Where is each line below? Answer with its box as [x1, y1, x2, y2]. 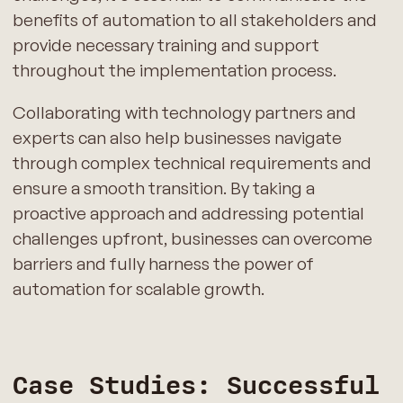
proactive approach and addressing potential [12, 202, 364, 225]
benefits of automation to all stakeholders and [12, 9, 377, 31]
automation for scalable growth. [12, 278, 264, 300]
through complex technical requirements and [12, 152, 372, 175]
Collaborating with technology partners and [12, 102, 356, 124]
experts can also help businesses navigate [12, 127, 342, 149]
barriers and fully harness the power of [12, 253, 314, 275]
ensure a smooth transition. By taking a [12, 177, 315, 200]
